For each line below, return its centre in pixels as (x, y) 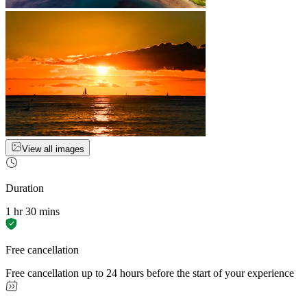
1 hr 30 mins (33, 212)
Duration (25, 188)
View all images (53, 149)
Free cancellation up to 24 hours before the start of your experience (150, 273)
